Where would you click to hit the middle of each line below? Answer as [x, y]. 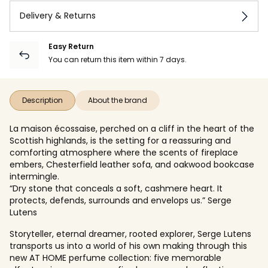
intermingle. [36, 176]
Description [42, 100]
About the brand [118, 100]
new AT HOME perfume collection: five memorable [115, 258]
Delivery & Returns [58, 16]
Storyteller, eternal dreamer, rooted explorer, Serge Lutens [130, 234]
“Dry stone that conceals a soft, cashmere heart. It [116, 188]
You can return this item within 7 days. [118, 59]
